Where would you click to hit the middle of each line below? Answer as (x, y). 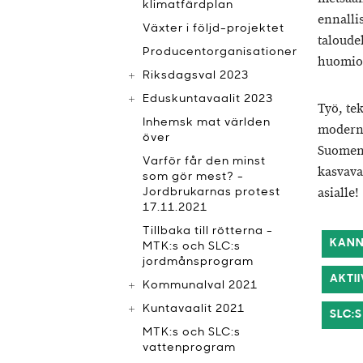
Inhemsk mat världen (207, 123)
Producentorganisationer (220, 52)
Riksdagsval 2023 (196, 76)
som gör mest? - (193, 177)
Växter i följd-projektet (214, 29)
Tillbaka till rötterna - (208, 231)
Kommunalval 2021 (200, 286)
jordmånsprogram (198, 262)
